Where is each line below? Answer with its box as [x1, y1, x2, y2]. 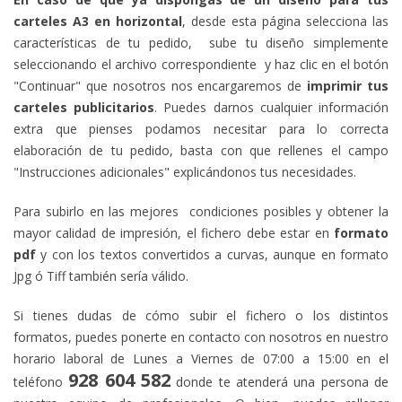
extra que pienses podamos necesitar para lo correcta [13, 120, 389, 137]
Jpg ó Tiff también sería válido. [13, 267, 188, 284]
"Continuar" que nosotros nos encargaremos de [13, 77, 308, 94]
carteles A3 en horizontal [13, 13, 182, 30]
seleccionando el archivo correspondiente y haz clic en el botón [13, 56, 389, 73]
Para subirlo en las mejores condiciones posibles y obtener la [13, 203, 389, 220]
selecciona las [306, 13, 389, 30]
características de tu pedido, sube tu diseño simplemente [13, 34, 389, 51]
